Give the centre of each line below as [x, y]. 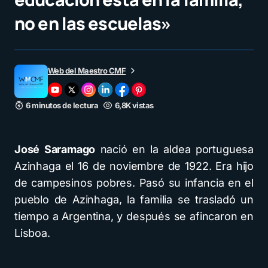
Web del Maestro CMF [87, 71]
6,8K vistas [134, 105]
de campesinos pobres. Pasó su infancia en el [134, 183]
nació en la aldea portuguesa [175, 149]
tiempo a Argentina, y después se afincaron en [134, 216]
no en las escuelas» [93, 23]
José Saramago [55, 149]
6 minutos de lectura [62, 105]
